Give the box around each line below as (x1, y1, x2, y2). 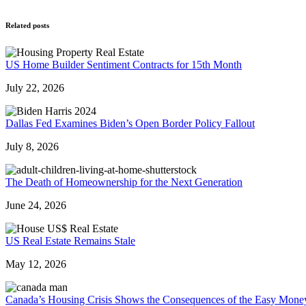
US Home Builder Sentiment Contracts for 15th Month (5, 58, 242, 70)
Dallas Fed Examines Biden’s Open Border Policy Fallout (5, 117, 255, 129)
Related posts (5, 20, 49, 29)
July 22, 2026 (5, 81, 64, 94)
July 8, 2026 (5, 140, 59, 152)
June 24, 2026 (5, 199, 66, 211)
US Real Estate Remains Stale (5, 234, 135, 247)
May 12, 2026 (5, 258, 66, 270)
